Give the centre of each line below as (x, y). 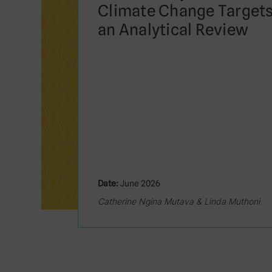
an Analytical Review (173, 29)
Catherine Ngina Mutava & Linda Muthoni (179, 201)
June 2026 (139, 183)
